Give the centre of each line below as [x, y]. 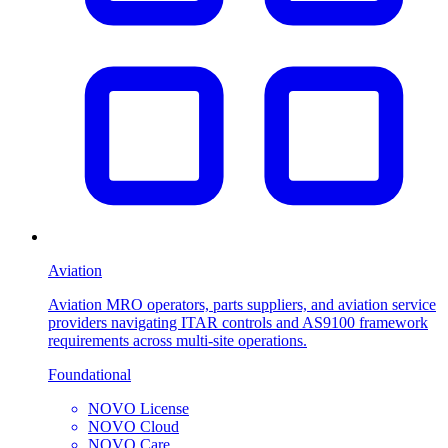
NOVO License [138, 408]
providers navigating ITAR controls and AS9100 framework [238, 322]
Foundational [89, 374]
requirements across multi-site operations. [177, 340]
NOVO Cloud [133, 426]
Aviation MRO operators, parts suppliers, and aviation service [242, 304]
